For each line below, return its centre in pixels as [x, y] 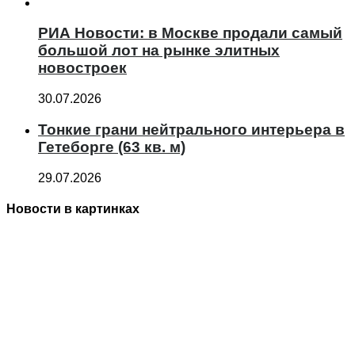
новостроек [82, 68]
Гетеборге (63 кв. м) [112, 147]
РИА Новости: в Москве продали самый [190, 33]
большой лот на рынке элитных [159, 51]
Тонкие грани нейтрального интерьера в [191, 129]
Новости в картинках [73, 208]
